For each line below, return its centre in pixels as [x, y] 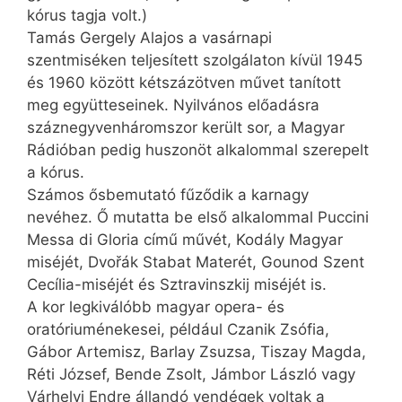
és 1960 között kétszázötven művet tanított [184, 82]
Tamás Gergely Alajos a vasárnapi [149, 37]
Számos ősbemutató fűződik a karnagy [168, 194]
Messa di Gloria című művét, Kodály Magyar [185, 239]
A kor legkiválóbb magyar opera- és [156, 306]
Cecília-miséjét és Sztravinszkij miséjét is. [177, 284]
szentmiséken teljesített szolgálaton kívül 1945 [195, 60]
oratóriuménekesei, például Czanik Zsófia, [178, 329]
